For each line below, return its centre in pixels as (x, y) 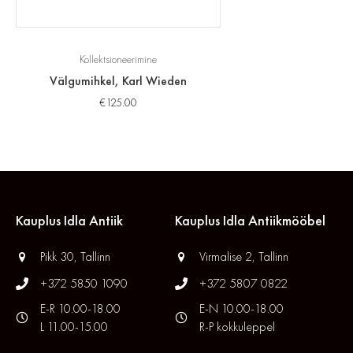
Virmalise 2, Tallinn (243, 256)
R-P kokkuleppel (237, 326)
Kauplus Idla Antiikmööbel (250, 220)
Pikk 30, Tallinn (75, 256)
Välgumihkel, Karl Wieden (118, 80)
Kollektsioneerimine (118, 59)
